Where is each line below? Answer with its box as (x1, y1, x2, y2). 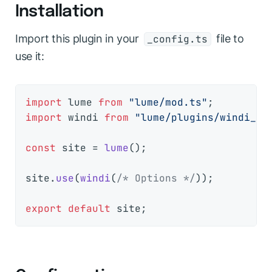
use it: (15, 50, 44, 63)
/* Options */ (117, 172, 195, 185)
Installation (15, 3, 104, 20)
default (68, 202, 110, 216)
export (25, 202, 62, 216)
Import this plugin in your (15, 32, 142, 46)
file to (213, 32, 244, 46)
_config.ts (147, 33, 208, 46)
